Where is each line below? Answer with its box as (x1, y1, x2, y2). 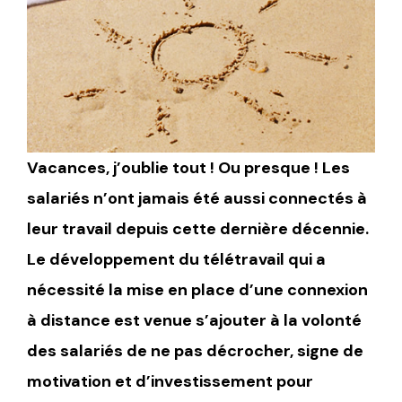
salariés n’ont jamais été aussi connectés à (27, 188, 367, 209)
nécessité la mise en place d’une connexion (27, 279, 368, 301)
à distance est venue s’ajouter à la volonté (27, 310, 362, 331)
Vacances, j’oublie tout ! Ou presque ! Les (27, 157, 350, 179)
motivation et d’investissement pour (27, 371, 313, 392)
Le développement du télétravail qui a (27, 249, 326, 270)
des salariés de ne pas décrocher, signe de (27, 340, 363, 362)
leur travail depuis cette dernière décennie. (27, 218, 369, 240)
